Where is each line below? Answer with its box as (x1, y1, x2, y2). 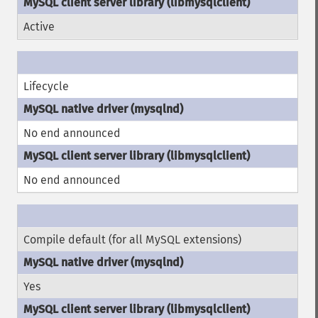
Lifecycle (23, 79, 69, 93)
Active (23, 20, 55, 33)
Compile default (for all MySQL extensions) (23, 233, 241, 246)
